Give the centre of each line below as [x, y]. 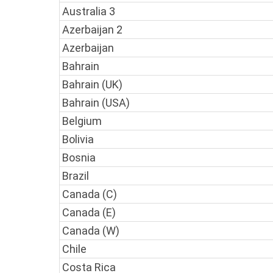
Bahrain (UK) [92, 85]
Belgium [82, 121]
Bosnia [79, 158]
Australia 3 [89, 12]
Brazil [76, 176]
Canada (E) [89, 213]
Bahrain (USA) [96, 103]
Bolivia [78, 140]
